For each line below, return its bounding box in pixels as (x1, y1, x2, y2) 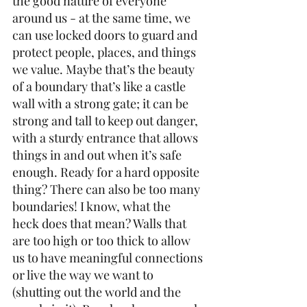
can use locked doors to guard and (12, 27, 200, 43)
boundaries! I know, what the (12, 198, 173, 214)
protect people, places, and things (12, 44, 199, 60)
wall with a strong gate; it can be (12, 95, 191, 112)
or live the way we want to (12, 267, 156, 283)
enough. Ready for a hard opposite (12, 164, 202, 180)
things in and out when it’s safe (12, 147, 184, 163)
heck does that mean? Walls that (12, 215, 189, 232)
